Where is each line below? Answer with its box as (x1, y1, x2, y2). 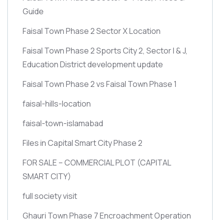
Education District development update (23, 58, 163, 70)
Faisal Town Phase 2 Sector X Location (23, 25, 161, 36)
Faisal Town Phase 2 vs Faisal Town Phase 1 (23, 78, 177, 89)
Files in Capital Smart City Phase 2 (23, 137, 142, 148)
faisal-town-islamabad (23, 117, 103, 129)
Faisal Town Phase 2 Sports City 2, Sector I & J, (23, 45, 188, 56)
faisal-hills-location (23, 98, 91, 109)
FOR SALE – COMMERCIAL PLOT (23, 157, 137, 168)
